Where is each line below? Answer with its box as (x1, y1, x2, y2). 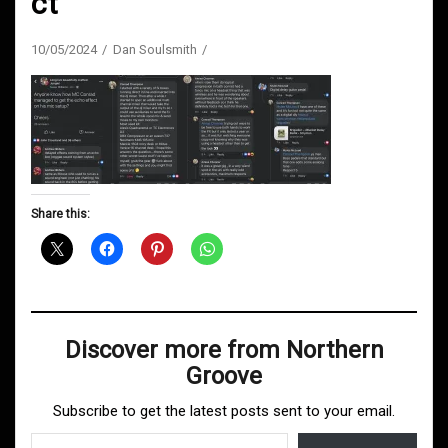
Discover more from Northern (64, 335, 384, 364)
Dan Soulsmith (113, 41, 197, 57)
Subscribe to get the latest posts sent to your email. (53, 401, 395, 420)
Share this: (31, 206, 90, 221)
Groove (186, 361, 262, 390)
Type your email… (30, 423, 74, 440)
